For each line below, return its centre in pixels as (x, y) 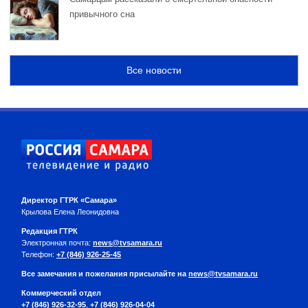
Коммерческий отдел (61, 293)
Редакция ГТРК (49, 231)
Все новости (154, 70)
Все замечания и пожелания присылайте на (105, 274)
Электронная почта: (57, 243)
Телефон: (39, 254)
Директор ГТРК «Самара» (69, 200)
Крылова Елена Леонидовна (70, 211)
